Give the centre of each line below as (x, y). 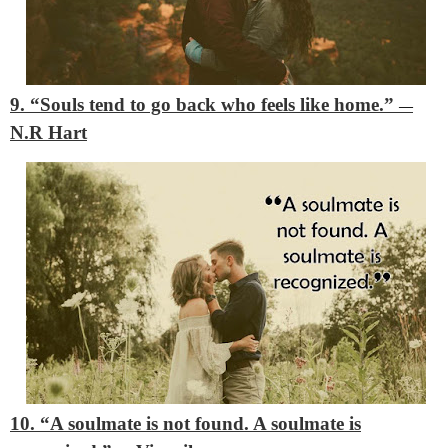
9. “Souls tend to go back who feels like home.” (204, 105)
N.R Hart (48, 133)
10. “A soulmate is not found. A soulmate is (185, 423)
